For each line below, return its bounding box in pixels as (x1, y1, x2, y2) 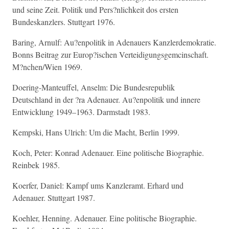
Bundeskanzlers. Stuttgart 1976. (12, 16, 115, 27)
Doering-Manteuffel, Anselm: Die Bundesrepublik (12, 82, 175, 93)
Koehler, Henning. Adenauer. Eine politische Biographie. (12, 213, 197, 223)
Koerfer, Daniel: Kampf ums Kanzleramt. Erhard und (12, 180, 184, 191)
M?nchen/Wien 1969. (12, 61, 82, 72)
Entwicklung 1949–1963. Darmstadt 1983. (12, 106, 150, 117)
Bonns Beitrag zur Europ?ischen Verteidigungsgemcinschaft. (12, 49, 209, 60)
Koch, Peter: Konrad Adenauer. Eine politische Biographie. (12, 147, 204, 158)
